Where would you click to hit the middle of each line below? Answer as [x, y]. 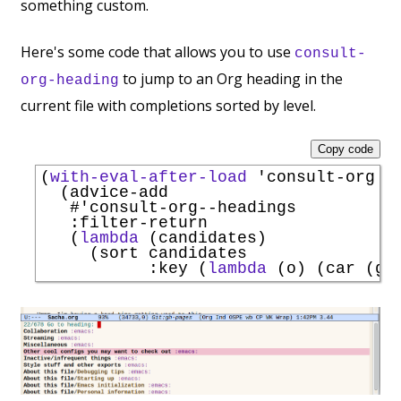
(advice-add [104, 193]
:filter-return [139, 223]
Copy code [346, 149]
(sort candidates [144, 254]
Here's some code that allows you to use [158, 52]
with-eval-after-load [149, 178]
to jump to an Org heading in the [231, 79]
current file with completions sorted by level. [168, 106]
